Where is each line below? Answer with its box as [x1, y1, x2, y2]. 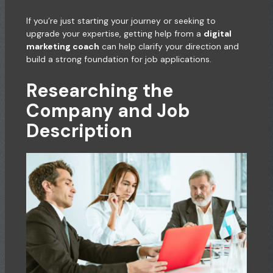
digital [203, 27, 232, 39]
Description [26, 119, 132, 143]
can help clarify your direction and [99, 40, 239, 52]
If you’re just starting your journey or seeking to [26, 15, 216, 26]
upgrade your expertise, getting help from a [26, 27, 204, 39]
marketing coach [26, 40, 99, 52]
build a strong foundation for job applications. [26, 53, 211, 65]
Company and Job [26, 99, 190, 123]
